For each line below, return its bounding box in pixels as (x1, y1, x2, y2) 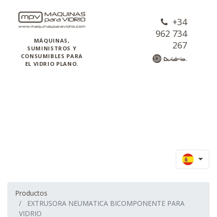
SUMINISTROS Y (27, 44, 77, 52)
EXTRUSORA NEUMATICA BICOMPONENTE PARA (27, 199, 185, 208)
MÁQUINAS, (33, 36, 70, 44)
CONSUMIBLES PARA (20, 52, 83, 60)
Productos (15, 188, 47, 198)
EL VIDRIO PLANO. (25, 60, 78, 67)
